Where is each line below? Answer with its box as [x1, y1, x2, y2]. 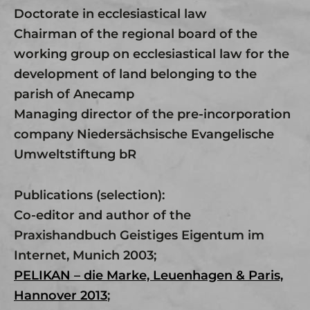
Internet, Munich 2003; [14, 247, 156, 263]
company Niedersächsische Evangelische [14, 126, 274, 142]
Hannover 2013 [14, 287, 107, 303]
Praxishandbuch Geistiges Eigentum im [14, 227, 264, 243]
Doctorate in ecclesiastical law [14, 6, 207, 21]
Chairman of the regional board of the [14, 26, 257, 42]
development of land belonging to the [14, 66, 257, 82]
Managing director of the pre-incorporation [14, 106, 291, 122]
